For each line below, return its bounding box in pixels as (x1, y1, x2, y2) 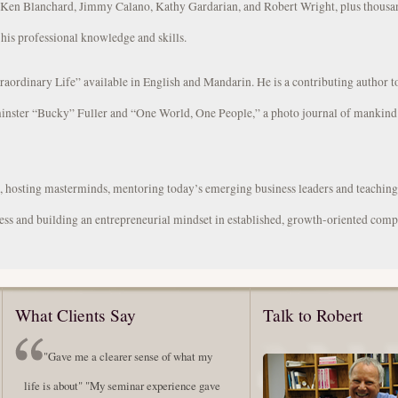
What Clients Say (15, 303, 136, 326)
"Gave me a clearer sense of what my (44, 348, 212, 365)
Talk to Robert (263, 303, 362, 326)
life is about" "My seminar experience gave (24, 378, 220, 394)
